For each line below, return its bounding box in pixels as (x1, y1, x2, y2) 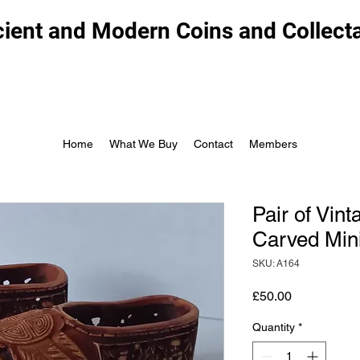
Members (249, 137, 297, 150)
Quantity (252, 320, 295, 333)
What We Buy (109, 137, 178, 150)
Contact (194, 137, 233, 150)
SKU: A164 (252, 257, 300, 269)
